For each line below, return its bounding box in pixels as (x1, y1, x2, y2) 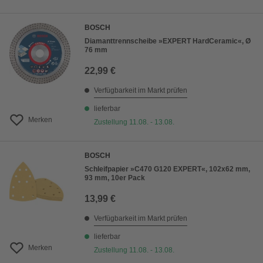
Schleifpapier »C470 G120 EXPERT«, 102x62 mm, (85, 165, 250, 173)
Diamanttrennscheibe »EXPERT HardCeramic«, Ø (85, 37, 251, 45)
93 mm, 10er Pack (85, 174, 145, 182)
